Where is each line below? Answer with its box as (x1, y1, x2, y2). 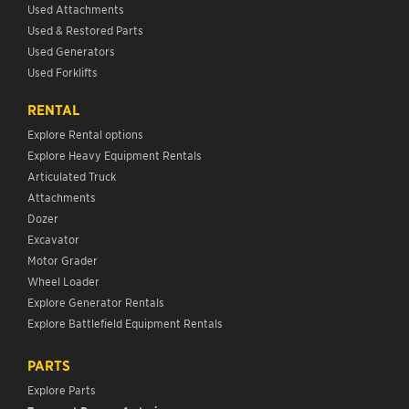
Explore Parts (27, 383, 96, 396)
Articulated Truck (27, 169, 119, 183)
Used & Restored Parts (27, 23, 143, 37)
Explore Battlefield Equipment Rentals (27, 316, 223, 330)
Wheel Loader (27, 274, 100, 288)
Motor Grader (27, 253, 98, 267)
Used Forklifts (27, 65, 98, 79)
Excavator (27, 232, 79, 246)
